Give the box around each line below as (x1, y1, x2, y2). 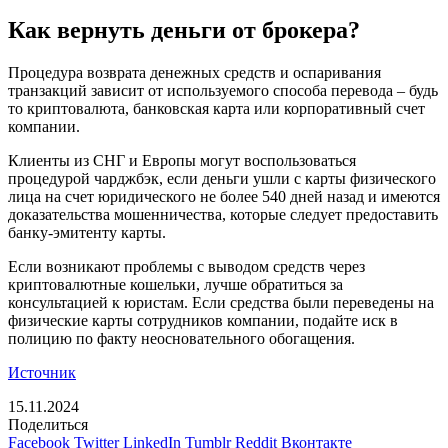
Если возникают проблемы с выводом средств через (8, 258, 365, 276)
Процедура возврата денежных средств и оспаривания (8, 64, 381, 82)
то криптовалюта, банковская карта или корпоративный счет (8, 100, 425, 118)
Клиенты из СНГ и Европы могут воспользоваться (8, 152, 356, 170)
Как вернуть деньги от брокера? (8, 17, 360, 44)
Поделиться (8, 416, 88, 434)
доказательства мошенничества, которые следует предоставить (8, 206, 438, 224)
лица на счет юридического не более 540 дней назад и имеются (8, 188, 440, 206)
